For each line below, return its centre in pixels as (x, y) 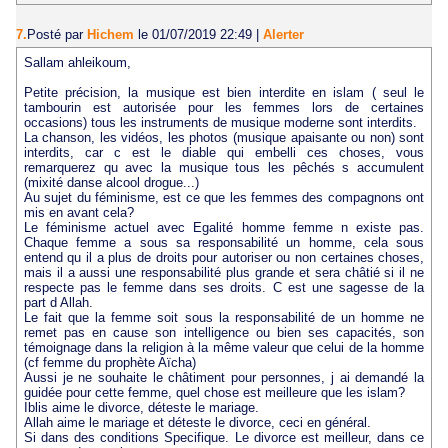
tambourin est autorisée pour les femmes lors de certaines (224, 107)
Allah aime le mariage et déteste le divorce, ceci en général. (197, 422)
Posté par (57, 34)
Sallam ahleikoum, (77, 62)
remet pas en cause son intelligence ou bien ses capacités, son (224, 332)
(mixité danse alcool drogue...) (111, 182)
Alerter (283, 34)
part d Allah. (58, 302)
